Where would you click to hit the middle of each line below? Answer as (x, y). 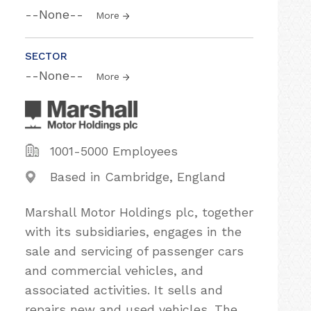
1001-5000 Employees (114, 151)
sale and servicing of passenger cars (134, 251)
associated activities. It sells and (124, 290)
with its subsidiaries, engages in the (133, 232)
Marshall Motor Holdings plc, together (139, 212)
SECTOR (46, 56)
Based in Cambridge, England (138, 177)
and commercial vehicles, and (114, 270)
